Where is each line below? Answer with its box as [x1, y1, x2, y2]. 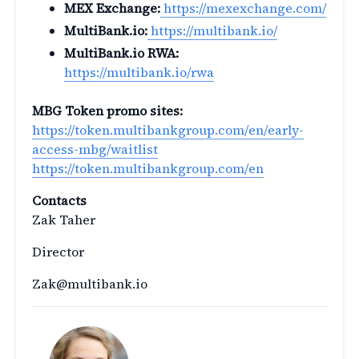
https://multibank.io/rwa [64, 63, 214, 82]
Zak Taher [32, 211, 95, 229]
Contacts [32, 192, 87, 210]
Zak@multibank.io [32, 275, 147, 293]
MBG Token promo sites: [32, 102, 183, 120]
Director [32, 243, 84, 261]
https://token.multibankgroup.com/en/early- [32, 121, 304, 139]
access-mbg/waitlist [32, 140, 158, 159]
